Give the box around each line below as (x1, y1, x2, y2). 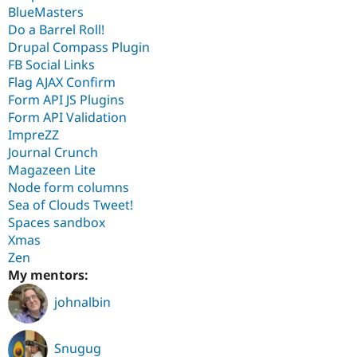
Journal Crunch (8, 143, 98, 161)
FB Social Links (8, 55, 95, 73)
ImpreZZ (8, 125, 59, 143)
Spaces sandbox (8, 213, 105, 231)
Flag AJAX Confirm (8, 73, 116, 91)
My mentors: (8, 265, 92, 284)
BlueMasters (8, 2, 84, 21)
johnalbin (54, 292, 111, 311)
